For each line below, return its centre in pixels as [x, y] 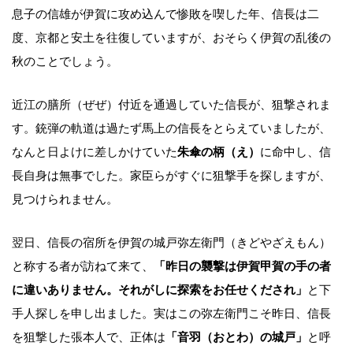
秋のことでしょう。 [65, 61]
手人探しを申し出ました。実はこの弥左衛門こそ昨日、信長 [171, 313]
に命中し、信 [295, 152]
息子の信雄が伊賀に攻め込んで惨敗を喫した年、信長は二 [165, 14]
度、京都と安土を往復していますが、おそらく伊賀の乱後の [171, 37]
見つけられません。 [65, 199]
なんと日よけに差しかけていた [95, 152]
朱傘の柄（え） [219, 152]
